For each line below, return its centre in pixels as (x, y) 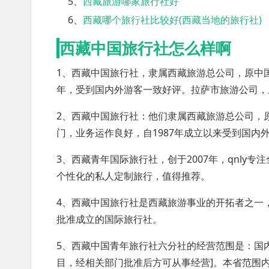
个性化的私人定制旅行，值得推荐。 (133, 176)
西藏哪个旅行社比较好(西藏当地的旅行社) (173, 20)
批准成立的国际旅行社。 (109, 219)
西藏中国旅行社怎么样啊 (145, 48)
